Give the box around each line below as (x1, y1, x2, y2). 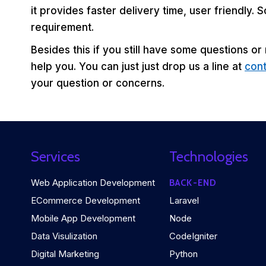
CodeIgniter (169, 230, 217, 242)
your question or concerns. (31, 77, 164, 90)
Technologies (169, 148, 248, 166)
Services (31, 148, 80, 166)
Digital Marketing (31, 248, 99, 260)
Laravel (169, 195, 199, 207)
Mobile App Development (31, 213, 135, 224)
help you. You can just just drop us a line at (31, 61, 245, 73)
